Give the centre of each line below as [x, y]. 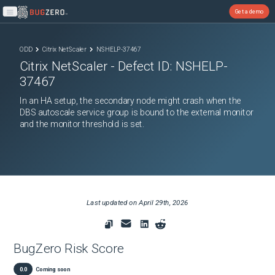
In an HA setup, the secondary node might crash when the [130, 101]
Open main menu [30, 16]
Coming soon [52, 269]
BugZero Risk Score [69, 249]
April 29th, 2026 [164, 203]
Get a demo [249, 11]
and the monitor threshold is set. [82, 124]
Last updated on [113, 203]
